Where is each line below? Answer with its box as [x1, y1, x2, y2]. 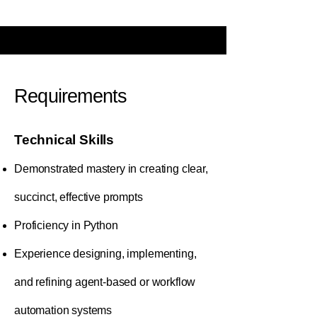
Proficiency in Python [14, 219, 118, 231]
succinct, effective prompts [14, 191, 143, 203]
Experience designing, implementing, [14, 248, 197, 260]
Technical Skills [14, 132, 114, 147]
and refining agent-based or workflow [14, 276, 196, 288]
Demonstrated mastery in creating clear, [14, 163, 208, 175]
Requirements [14, 86, 127, 107]
